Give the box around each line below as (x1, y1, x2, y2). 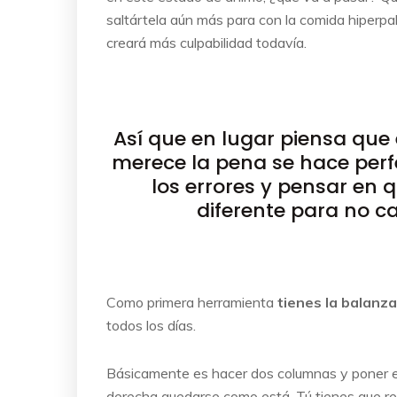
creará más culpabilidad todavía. (106, 34, 307, 52)
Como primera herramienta (106, 293, 277, 312)
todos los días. (106, 316, 196, 335)
